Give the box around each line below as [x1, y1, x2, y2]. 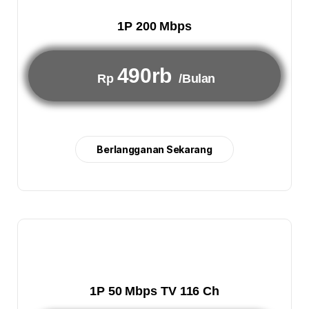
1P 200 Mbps [117, 19, 192, 33]
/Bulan [179, 72, 216, 86]
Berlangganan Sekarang [97, 143, 212, 155]
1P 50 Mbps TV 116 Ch [90, 284, 219, 298]
